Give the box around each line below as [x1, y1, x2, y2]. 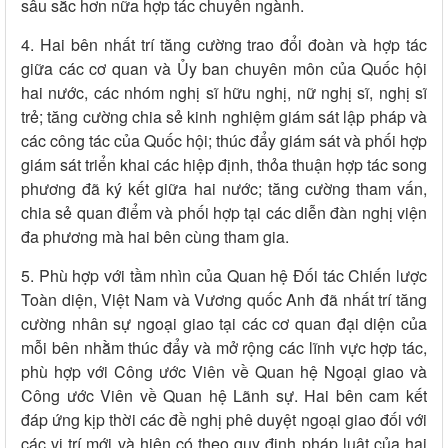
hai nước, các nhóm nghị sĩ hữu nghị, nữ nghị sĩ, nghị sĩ [21, 81, 427, 105]
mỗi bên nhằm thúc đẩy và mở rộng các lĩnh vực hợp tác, [21, 336, 427, 360]
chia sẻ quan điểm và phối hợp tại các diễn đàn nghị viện [21, 201, 427, 225]
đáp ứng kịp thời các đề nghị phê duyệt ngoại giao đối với [21, 408, 427, 432]
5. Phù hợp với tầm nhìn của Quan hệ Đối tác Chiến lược [21, 264, 427, 288]
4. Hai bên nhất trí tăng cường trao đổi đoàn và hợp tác [21, 33, 427, 57]
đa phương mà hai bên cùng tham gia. [21, 225, 289, 249]
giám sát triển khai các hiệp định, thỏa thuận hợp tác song [21, 153, 427, 177]
